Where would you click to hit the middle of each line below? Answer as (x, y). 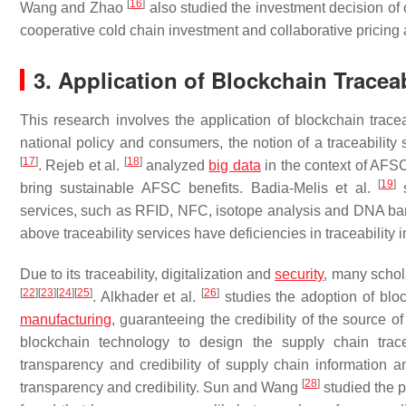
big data (235, 165)
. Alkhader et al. (147, 297)
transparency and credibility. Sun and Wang (161, 387)
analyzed (175, 165)
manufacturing (66, 319)
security (300, 274)
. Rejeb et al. (81, 165)
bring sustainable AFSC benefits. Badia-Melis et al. (199, 188)
